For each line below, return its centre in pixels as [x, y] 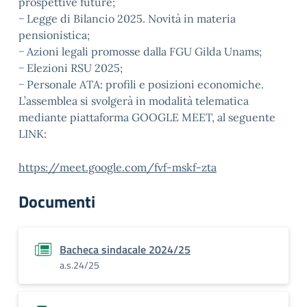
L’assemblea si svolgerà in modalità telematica [134, 101]
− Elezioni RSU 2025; [71, 68]
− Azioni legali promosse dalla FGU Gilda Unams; [140, 51]
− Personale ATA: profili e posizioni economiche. [141, 84]
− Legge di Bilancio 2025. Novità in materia [127, 19]
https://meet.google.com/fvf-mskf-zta [118, 167]
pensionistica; [54, 35]
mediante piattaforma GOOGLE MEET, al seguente [147, 117]
